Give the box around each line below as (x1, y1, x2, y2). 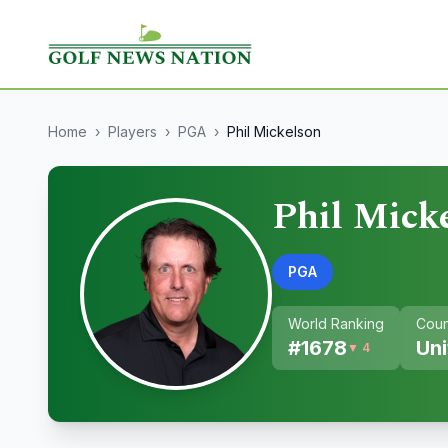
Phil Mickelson (227, 123, 321, 140)
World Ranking (288, 315, 384, 332)
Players (108, 123, 157, 140)
